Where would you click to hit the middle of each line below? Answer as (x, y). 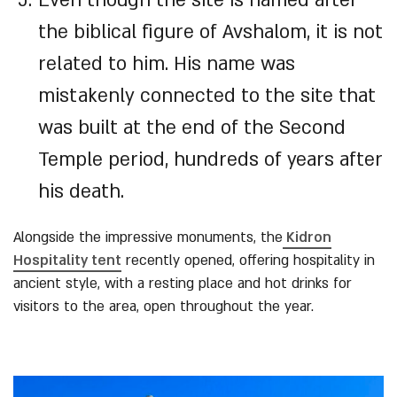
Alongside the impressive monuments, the (148, 237)
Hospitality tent (67, 261)
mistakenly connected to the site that (207, 96)
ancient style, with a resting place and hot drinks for (183, 284)
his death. (81, 192)
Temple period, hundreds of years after (210, 160)
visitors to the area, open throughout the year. (163, 307)
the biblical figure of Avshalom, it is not (210, 32)
